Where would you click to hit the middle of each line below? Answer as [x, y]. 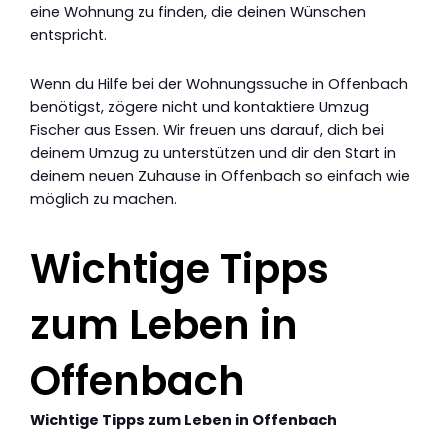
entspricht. [68, 35]
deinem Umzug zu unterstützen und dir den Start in [213, 152]
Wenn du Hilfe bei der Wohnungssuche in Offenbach [219, 83]
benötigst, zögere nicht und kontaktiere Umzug [199, 106]
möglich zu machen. [103, 198]
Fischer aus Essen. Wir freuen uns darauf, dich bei [207, 129]
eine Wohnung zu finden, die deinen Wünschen [198, 12]
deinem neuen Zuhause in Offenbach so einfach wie [220, 175]
